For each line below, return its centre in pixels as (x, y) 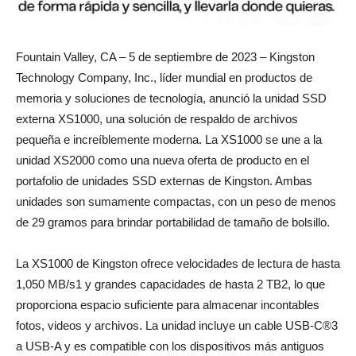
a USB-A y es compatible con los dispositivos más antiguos (170, 346)
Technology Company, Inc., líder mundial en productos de (164, 78)
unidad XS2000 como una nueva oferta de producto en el (163, 161)
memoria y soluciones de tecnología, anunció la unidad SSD (171, 99)
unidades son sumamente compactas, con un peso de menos (176, 202)
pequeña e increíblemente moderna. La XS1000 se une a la (169, 140)
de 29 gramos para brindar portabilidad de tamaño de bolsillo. (173, 222)
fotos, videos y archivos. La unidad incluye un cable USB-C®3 (177, 326)
